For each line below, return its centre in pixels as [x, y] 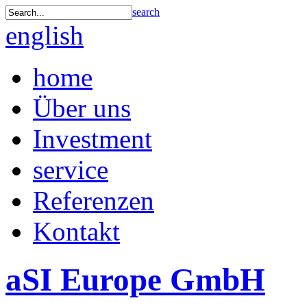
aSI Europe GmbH [135, 280]
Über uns [82, 108]
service [71, 170]
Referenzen [94, 200]
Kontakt [76, 231]
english [45, 35]
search [146, 12]
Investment [93, 139]
